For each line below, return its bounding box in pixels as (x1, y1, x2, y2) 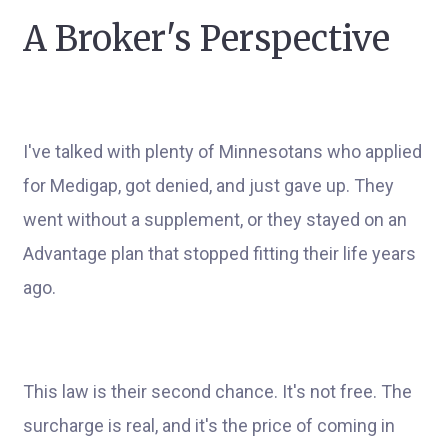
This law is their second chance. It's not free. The (23, 381, 412, 402)
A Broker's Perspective (23, 18, 390, 60)
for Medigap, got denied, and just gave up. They (23, 175, 394, 196)
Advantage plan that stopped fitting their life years (23, 243, 416, 264)
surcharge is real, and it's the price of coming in (23, 415, 395, 436)
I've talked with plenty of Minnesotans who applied (23, 141, 422, 162)
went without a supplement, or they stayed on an (23, 209, 407, 230)
